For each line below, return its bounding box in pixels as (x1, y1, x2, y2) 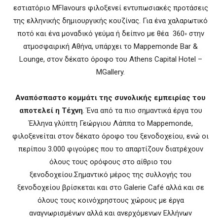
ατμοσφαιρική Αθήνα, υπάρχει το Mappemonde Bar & (23, 41, 198, 51)
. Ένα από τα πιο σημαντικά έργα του (82, 106, 202, 115)
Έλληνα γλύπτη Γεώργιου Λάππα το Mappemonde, (28, 118, 193, 128)
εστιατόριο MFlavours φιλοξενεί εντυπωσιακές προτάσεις (13, 3, 208, 12)
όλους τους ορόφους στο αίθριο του (49, 157, 172, 166)
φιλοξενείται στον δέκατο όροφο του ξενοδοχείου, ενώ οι (12, 131, 209, 141)
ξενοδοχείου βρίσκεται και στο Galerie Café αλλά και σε (17, 183, 204, 192)
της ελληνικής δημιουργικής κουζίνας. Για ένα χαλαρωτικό (13, 16, 208, 25)
